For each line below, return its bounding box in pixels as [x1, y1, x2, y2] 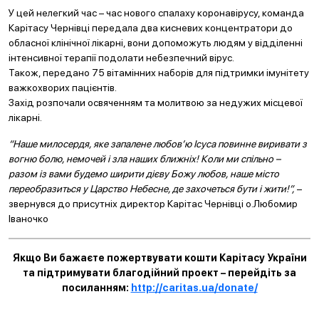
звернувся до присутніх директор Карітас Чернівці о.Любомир [9, 198, 298, 209]
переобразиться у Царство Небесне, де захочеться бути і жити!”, [9, 183, 295, 194]
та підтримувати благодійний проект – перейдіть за [23, 267, 296, 278]
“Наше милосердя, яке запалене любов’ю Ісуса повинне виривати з [9, 138, 307, 150]
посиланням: [61, 282, 131, 293]
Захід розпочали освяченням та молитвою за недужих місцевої [9, 97, 303, 108]
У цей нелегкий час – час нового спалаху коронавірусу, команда [9, 7, 304, 19]
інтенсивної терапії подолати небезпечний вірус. [9, 52, 234, 63]
